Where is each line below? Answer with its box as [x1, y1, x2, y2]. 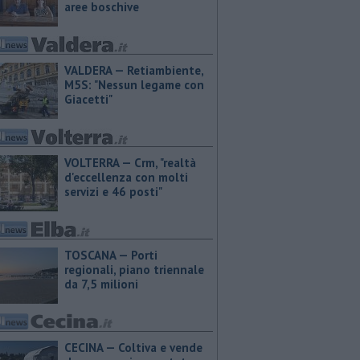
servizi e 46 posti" [64, 184, 162, 199]
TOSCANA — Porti [64, 247, 157, 263]
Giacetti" [64, 92, 112, 107]
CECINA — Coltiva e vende [64, 340, 202, 355]
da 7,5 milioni [64, 276, 138, 292]
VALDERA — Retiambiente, [64, 63, 203, 78]
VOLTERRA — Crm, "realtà [64, 155, 196, 170]
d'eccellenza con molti [64, 170, 188, 185]
